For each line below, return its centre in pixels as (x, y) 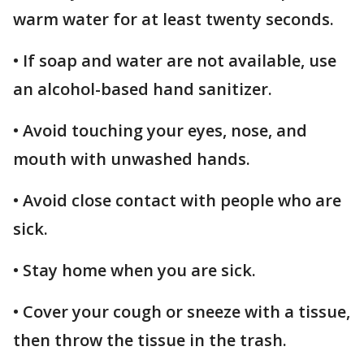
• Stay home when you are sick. (134, 270)
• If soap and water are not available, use (175, 60)
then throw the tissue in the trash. (150, 340)
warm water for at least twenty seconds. (173, 19)
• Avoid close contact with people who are (177, 200)
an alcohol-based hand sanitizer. (143, 89)
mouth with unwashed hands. (132, 158)
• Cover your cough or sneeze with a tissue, (182, 311)
